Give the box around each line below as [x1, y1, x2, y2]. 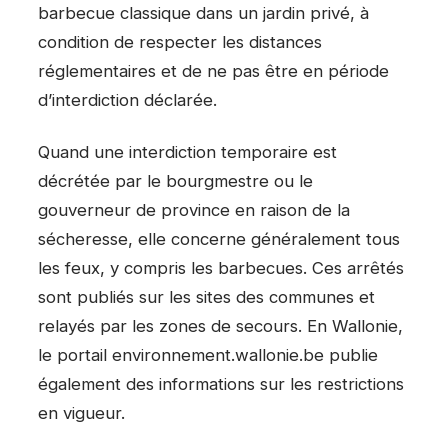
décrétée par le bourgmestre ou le [38, 171, 313, 192]
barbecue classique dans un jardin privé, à [38, 2, 369, 23]
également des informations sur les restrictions [38, 374, 404, 395]
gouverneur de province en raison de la [38, 200, 350, 221]
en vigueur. [38, 403, 125, 424]
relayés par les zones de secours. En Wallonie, [38, 316, 403, 337]
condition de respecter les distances [38, 31, 322, 52]
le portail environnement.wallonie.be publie [38, 345, 378, 366]
